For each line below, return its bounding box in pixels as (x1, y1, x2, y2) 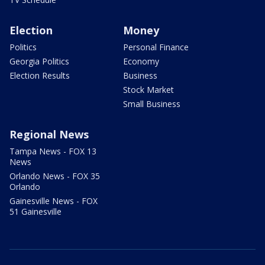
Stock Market (123, 84, 174, 96)
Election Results (9, 70, 70, 82)
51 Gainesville (9, 206, 62, 218)
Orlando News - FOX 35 (9, 170, 100, 182)
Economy (123, 56, 159, 67)
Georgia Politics (9, 56, 69, 67)
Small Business (123, 98, 180, 110)
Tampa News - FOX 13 (9, 146, 96, 157)
